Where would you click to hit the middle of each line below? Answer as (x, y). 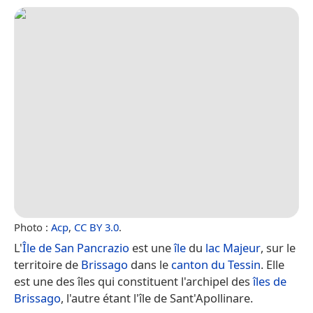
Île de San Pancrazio (76, 247)
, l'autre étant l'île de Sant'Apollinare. (157, 298)
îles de (270, 281)
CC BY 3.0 (96, 227)
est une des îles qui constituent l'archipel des (133, 281)
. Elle (272, 264)
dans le (150, 264)
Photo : (32, 227)
